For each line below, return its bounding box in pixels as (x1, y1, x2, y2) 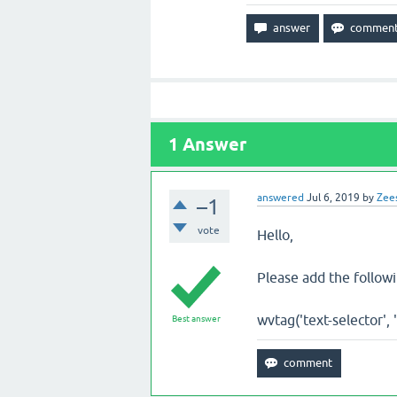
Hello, (256, 227, 293, 243)
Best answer (171, 314, 221, 323)
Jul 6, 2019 (306, 191, 360, 204)
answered (256, 191, 304, 204)
